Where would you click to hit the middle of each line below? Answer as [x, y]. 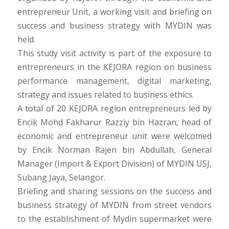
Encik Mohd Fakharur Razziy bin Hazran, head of [114, 122]
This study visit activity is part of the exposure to [114, 53]
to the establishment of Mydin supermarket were [114, 219]
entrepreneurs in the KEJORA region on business [114, 67]
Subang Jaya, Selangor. [61, 177]
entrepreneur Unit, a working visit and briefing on [114, 12]
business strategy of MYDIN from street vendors [114, 205]
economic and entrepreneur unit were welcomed [114, 136]
